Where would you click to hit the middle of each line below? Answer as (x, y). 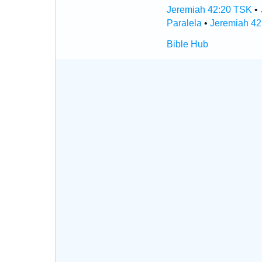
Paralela (184, 23)
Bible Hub (187, 44)
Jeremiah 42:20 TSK (209, 10)
